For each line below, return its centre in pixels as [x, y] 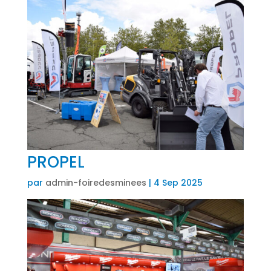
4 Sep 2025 [178, 182]
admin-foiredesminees [96, 182]
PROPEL [56, 162]
